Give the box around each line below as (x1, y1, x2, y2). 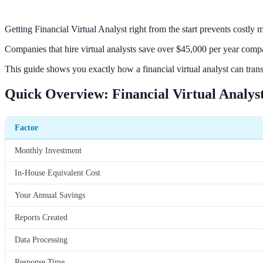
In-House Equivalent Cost (15, 167, 100, 177)
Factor (15, 122, 38, 132)
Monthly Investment (15, 145, 82, 155)
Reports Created (15, 212, 68, 222)
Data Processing (15, 234, 68, 244)
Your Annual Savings (15, 190, 85, 200)
